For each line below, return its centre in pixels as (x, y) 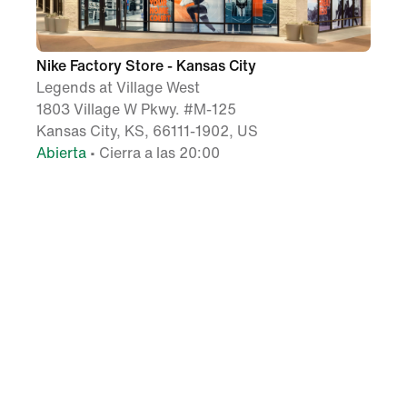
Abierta (61, 154)
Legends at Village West (118, 88)
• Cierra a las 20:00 (153, 154)
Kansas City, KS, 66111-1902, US (147, 132)
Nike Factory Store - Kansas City (146, 66)
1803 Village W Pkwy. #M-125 (136, 110)
